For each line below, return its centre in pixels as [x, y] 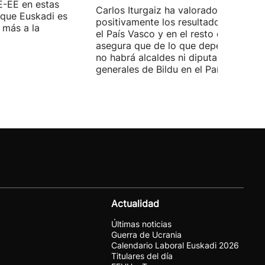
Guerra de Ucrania [146, 234]
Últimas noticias [141, 224]
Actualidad [135, 203]
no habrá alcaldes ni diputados [165, 57]
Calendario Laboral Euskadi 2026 [175, 245]
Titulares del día [142, 256]
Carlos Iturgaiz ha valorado [157, 10]
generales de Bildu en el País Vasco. [176, 69]
